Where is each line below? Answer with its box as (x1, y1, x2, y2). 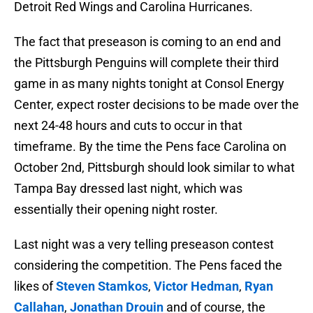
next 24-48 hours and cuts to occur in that (14, 118, 242, 133)
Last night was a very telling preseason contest (14, 237, 274, 252)
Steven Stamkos (56, 279, 148, 294)
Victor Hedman (154, 279, 239, 294)
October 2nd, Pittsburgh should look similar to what (14, 160, 295, 175)
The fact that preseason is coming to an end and (14, 34, 281, 50)
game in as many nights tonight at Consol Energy (14, 76, 284, 92)
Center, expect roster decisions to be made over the (14, 97, 299, 112)
